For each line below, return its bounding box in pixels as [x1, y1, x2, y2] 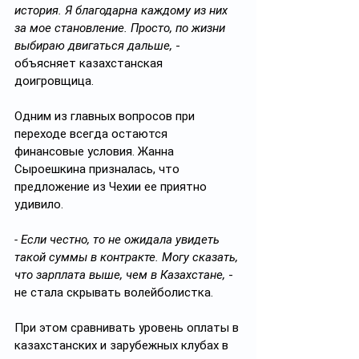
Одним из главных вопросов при [14, 109, 198, 123]
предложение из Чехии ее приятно [14, 179, 210, 194]
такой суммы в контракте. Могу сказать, [14, 250, 241, 264]
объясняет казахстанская [14, 56, 166, 71]
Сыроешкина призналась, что [14, 162, 183, 176]
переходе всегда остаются [14, 127, 171, 141]
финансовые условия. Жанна [14, 144, 177, 159]
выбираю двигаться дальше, [14, 38, 172, 53]
